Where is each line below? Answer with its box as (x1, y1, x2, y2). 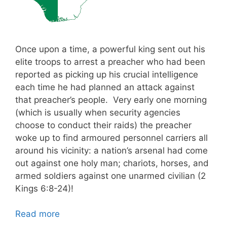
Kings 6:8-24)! (15, 183, 73, 194)
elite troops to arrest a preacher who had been (15, 56, 205, 67)
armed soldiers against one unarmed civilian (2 (15, 170, 206, 181)
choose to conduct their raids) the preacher (15, 120, 192, 130)
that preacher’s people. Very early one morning (15, 94, 207, 105)
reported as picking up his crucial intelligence (15, 69, 198, 80)
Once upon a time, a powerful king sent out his (15, 44, 205, 54)
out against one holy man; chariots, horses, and (15, 158, 209, 168)
